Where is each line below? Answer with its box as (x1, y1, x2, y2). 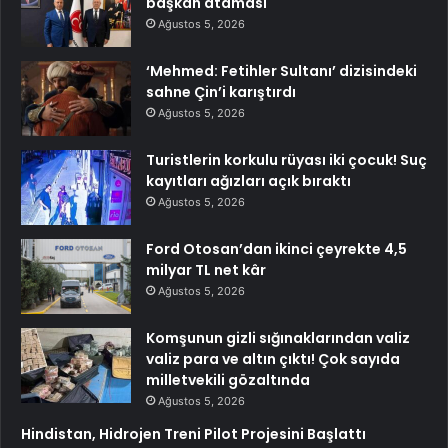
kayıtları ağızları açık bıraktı (146, 170, 351, 191)
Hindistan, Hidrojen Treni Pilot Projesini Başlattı (21, 423, 366, 444)
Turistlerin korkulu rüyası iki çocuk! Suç (146, 149, 427, 170)
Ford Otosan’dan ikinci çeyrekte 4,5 (146, 238, 407, 259)
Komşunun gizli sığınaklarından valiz (146, 327, 410, 348)
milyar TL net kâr (146, 259, 266, 280)
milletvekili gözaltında (146, 369, 310, 390)
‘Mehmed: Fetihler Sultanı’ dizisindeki (146, 60, 417, 81)
